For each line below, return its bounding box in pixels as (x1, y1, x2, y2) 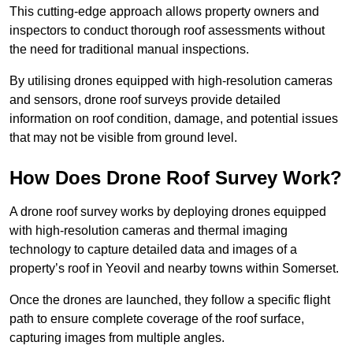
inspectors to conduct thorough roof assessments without (9, 24, 325, 38)
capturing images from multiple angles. (9, 331, 225, 345)
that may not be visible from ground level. (9, 131, 237, 145)
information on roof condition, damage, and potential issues (9, 112, 338, 126)
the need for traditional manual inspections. (9, 43, 249, 57)
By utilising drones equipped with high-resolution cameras (9, 74, 333, 88)
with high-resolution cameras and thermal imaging (9, 224, 288, 238)
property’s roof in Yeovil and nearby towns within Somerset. (9, 262, 339, 276)
